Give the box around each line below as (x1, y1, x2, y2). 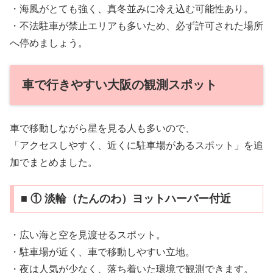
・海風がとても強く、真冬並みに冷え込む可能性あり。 (10, 3, 253, 14)
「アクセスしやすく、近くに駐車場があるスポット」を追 (10, 140, 263, 151)
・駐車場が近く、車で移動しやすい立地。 (10, 246, 195, 257)
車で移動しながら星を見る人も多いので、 (10, 123, 195, 134)
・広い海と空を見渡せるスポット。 (10, 229, 166, 240)
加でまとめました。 (10, 157, 97, 168)
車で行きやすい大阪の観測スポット (22, 78, 217, 92)
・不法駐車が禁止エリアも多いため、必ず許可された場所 (10, 20, 263, 31)
